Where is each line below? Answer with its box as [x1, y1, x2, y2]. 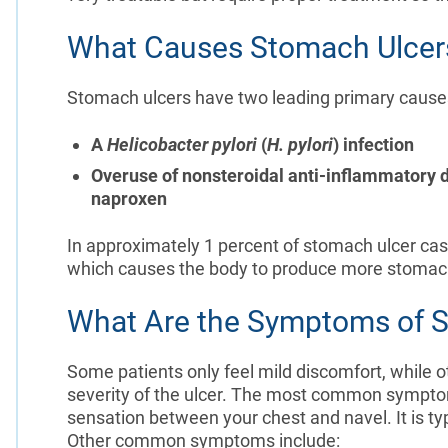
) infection [332, 133, 414, 155]
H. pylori [266, 133, 333, 155]
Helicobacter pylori [106, 133, 261, 155]
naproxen [90, 187, 167, 209]
